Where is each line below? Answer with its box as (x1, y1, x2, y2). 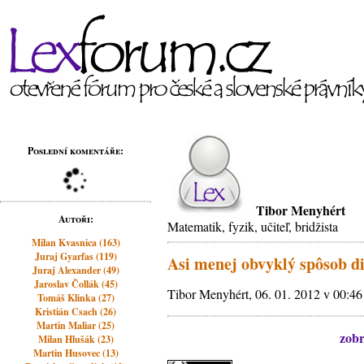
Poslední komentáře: (28, 144, 124, 158)
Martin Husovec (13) (32, 346, 119, 360)
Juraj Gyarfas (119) (34, 249, 117, 263)
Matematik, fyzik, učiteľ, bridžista (167, 218, 339, 235)
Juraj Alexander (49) (32, 263, 119, 277)
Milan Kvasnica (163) (31, 236, 120, 249)
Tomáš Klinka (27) (37, 291, 115, 305)
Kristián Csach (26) (35, 305, 117, 318)
